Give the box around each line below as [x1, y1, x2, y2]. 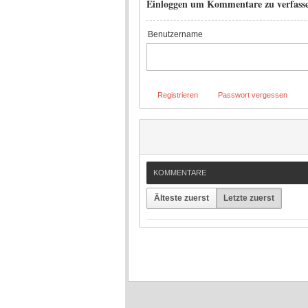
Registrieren [157, 91, 198, 99]
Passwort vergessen [218, 91, 287, 99]
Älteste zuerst [154, 193, 209, 203]
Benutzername [148, 30, 203, 39]
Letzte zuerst [223, 193, 274, 203]
